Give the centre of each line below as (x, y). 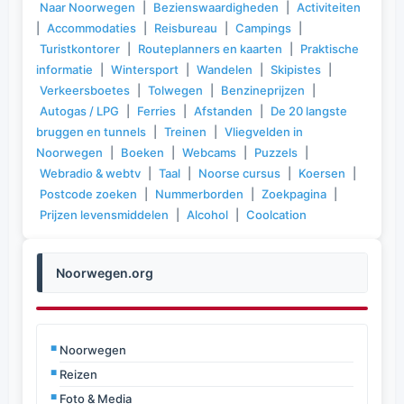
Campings (263, 28)
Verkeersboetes (85, 90)
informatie (64, 69)
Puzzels (276, 152)
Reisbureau (186, 28)
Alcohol (207, 215)
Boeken (142, 152)
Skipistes (296, 69)
